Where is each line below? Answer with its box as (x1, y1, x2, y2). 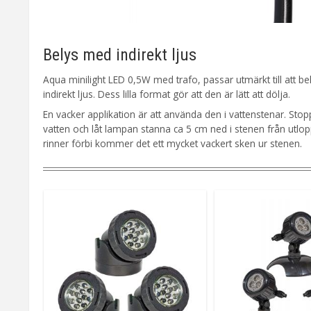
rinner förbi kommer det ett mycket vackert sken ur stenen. (43, 137, 302, 151)
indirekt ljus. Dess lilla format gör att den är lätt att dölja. (43, 87, 290, 101)
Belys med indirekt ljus (43, 45, 196, 65)
